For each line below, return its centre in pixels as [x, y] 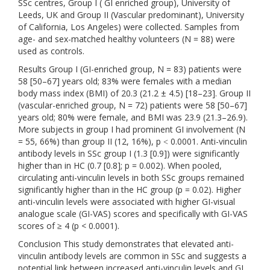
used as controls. [51, 51]
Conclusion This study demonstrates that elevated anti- [126, 244]
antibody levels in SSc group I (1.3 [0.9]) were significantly [129, 153]
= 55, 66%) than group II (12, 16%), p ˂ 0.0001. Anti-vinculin [133, 141]
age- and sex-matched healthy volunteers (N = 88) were [127, 39]
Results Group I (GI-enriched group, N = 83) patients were [130, 69]
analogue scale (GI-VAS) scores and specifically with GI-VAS [133, 214]
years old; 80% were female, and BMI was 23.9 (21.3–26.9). [133, 117]
